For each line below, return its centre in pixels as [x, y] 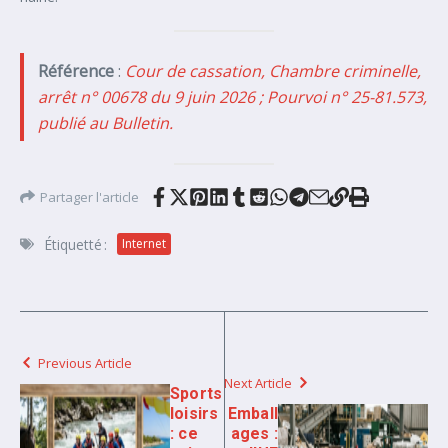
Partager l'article [89, 196]
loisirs [194, 413]
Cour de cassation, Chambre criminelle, [272, 70]
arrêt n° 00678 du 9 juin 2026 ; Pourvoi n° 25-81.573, [232, 96]
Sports [196, 393]
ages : [254, 433]
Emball [252, 413]
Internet [144, 244]
